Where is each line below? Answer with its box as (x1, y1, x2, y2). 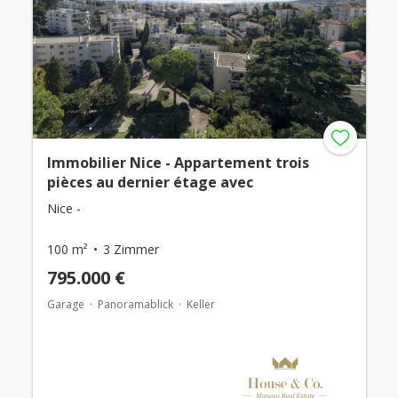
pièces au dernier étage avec (46, 172, 253, 193)
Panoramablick (97, 297, 173, 313)
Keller (186, 297, 215, 313)
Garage (46, 297, 84, 313)
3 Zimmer (102, 241, 159, 259)
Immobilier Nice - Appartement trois (46, 153, 309, 173)
